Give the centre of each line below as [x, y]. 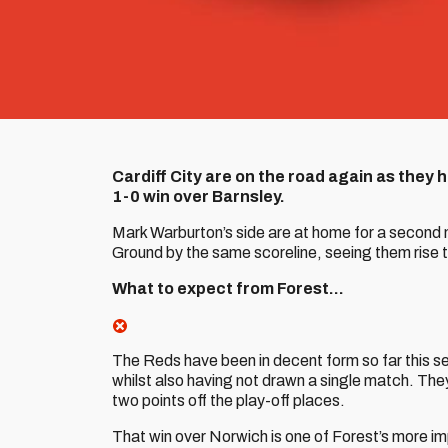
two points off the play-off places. [228, 400]
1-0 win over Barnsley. [198, 196]
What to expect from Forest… [228, 288]
